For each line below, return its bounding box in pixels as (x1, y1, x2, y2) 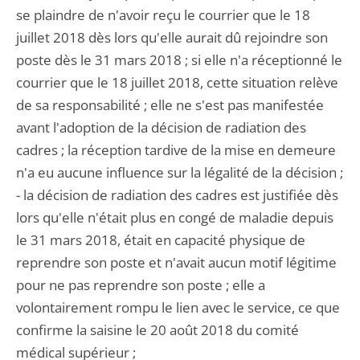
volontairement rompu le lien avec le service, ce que (16, 298, 340, 317)
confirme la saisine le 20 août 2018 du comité (16, 321, 299, 339)
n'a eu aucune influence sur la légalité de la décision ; (16, 163, 343, 182)
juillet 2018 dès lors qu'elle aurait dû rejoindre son (16, 28, 328, 47)
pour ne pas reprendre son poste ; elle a (16, 276, 265, 294)
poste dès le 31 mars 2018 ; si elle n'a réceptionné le (16, 51, 342, 69)
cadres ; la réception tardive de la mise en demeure (16, 141, 336, 159)
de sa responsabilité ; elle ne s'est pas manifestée (16, 96, 324, 114)
